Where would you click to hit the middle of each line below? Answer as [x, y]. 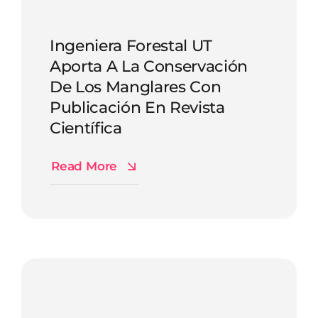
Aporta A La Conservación [149, 66]
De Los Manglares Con [136, 86]
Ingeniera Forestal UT [131, 45]
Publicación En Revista [137, 107]
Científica [86, 127]
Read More [84, 166]
